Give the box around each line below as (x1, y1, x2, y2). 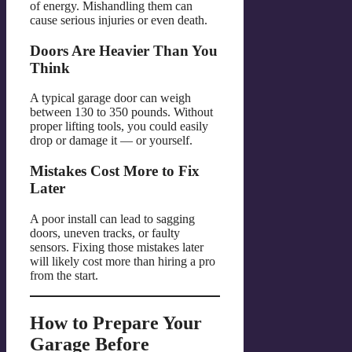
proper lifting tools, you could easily (30, 119, 208, 134)
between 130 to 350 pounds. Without (30, 105, 213, 119)
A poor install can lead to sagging (30, 211, 195, 225)
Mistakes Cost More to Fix (30, 163, 200, 180)
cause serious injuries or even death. (30, 13, 207, 27)
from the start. (30, 268, 98, 282)
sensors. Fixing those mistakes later (30, 240, 203, 254)
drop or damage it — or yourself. (30, 134, 192, 148)
